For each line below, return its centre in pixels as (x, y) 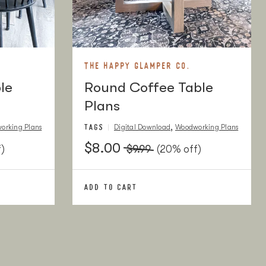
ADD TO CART (111, 187)
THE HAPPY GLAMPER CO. (137, 66)
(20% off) (179, 149)
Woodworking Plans (207, 127)
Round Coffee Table (149, 87)
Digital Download (142, 127)
